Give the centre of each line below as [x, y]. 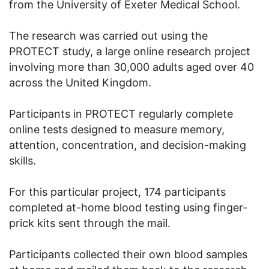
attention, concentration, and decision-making [128, 145]
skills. [23, 160]
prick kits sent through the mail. [90, 223]
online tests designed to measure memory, [117, 129]
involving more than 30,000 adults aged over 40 [131, 67]
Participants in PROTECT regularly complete [121, 113]
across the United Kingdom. [80, 82]
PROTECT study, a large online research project [130, 51]
